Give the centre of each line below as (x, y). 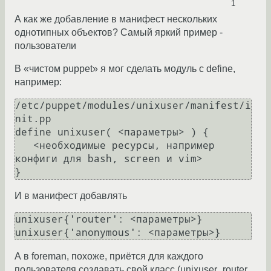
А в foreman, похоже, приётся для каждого (109, 256)
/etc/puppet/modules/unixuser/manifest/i (133, 106)
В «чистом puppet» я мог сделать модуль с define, (125, 69)
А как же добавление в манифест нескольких (116, 19)
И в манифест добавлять (71, 196)
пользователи (45, 46)
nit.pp (33, 119)
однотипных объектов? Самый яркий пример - (119, 33)
